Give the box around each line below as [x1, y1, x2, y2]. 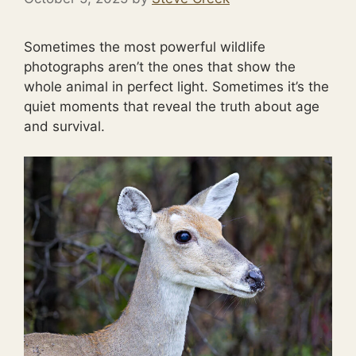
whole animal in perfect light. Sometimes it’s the [24, 78, 329, 95]
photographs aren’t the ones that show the [24, 58, 296, 75]
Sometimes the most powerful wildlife [24, 38, 265, 55]
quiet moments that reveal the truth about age [24, 98, 319, 114]
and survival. [24, 118, 105, 134]
